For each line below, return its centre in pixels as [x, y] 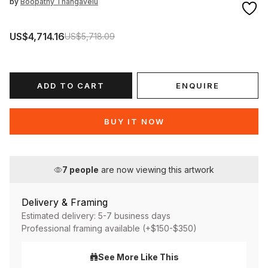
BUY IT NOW [134, 122]
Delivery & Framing [65, 202]
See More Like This [138, 257]
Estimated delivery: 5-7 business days [96, 216]
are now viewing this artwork [156, 170]
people [83, 170]
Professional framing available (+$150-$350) [109, 229]
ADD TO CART [71, 86]
